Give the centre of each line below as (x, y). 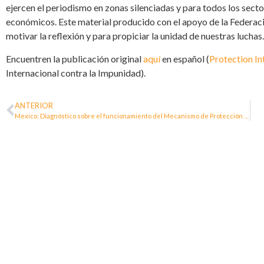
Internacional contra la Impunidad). (76, 72)
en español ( (185, 58)
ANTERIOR (34, 106)
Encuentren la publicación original (75, 58)
